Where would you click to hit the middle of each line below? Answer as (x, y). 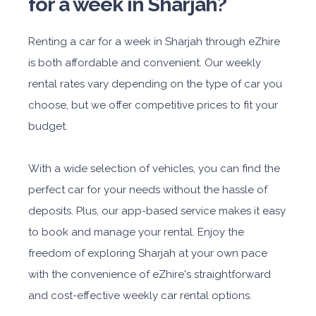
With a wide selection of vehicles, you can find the (154, 168)
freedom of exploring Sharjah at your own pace (148, 253)
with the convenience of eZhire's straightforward (150, 274)
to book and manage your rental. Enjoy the (136, 232)
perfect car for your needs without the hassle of (148, 189)
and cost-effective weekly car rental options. (140, 295)
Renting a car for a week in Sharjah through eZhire (154, 41)
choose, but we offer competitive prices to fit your (153, 105)
